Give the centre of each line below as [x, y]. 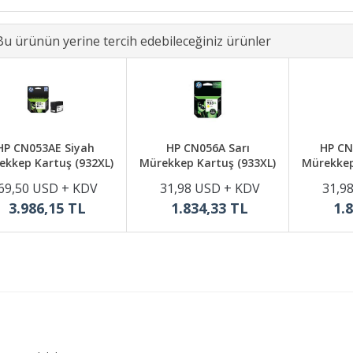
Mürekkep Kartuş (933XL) [208, 163]
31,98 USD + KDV [210, 188]
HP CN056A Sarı [208, 148]
